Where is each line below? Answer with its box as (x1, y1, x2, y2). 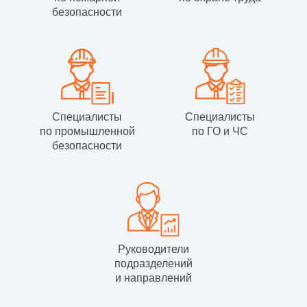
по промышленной (39, 125, 135, 138)
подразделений (114, 257, 193, 269)
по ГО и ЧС (192, 125, 248, 138)
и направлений (115, 271, 192, 284)
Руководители (118, 243, 189, 255)
